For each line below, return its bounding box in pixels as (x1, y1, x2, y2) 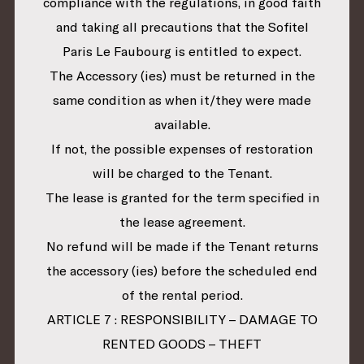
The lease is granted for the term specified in (45, 189, 319, 206)
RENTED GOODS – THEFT (102, 336, 262, 353)
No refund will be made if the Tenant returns (45, 238, 318, 255)
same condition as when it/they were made (53, 92, 311, 109)
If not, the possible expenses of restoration (51, 141, 313, 158)
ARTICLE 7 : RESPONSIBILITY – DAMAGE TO (46, 311, 318, 328)
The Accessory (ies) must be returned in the (49, 67, 315, 84)
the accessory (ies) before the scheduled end (46, 262, 318, 279)
